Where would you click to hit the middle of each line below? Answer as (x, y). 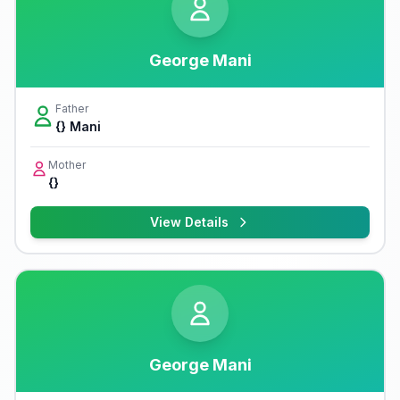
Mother (67, 165)
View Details (189, 222)
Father (72, 108)
